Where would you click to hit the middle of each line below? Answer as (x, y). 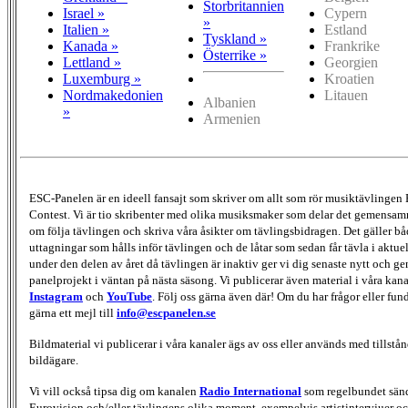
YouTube (129, 296)
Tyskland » (235, 39)
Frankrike (352, 46)
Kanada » (91, 46)
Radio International (250, 391)
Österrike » (235, 56)
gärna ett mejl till (73, 312)
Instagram (56, 296)
